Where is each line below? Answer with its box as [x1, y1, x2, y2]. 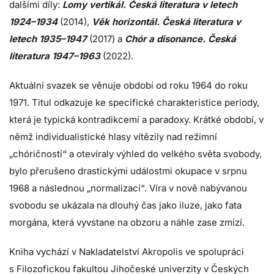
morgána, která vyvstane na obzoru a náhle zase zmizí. [9, 216, 245, 228]
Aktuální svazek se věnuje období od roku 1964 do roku [9, 79, 248, 91]
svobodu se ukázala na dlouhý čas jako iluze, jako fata [9, 199, 242, 211]
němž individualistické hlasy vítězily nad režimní [9, 130, 217, 143]
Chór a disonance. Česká [125, 32, 236, 45]
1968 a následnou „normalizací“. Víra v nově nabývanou [9, 182, 247, 194]
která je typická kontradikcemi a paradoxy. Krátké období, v [9, 113, 264, 125]
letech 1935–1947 [9, 32, 87, 45]
